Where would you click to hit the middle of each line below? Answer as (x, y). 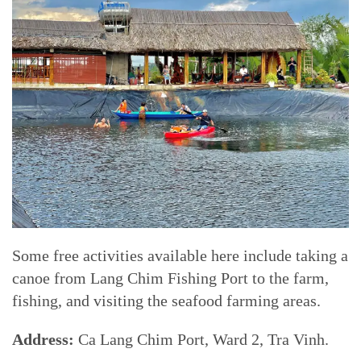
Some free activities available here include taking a (180, 255)
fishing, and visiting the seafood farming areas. (166, 301)
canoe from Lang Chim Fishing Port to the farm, (170, 278)
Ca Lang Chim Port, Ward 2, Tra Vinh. (203, 339)
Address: (45, 339)
